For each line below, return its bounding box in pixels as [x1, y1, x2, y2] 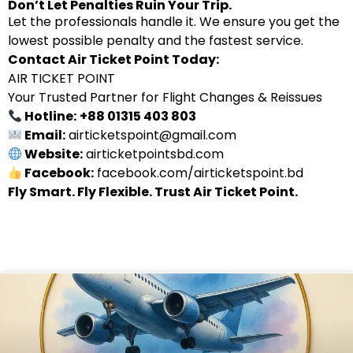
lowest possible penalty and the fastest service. [8, 32, 303, 50]
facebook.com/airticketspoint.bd [97, 164, 304, 182]
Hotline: [22, 107, 77, 125]
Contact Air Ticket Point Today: [8, 50, 219, 69]
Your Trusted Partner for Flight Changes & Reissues [8, 88, 322, 106]
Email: [22, 126, 66, 144]
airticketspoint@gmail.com [65, 126, 237, 144]
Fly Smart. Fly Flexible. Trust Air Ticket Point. [8, 183, 298, 201]
